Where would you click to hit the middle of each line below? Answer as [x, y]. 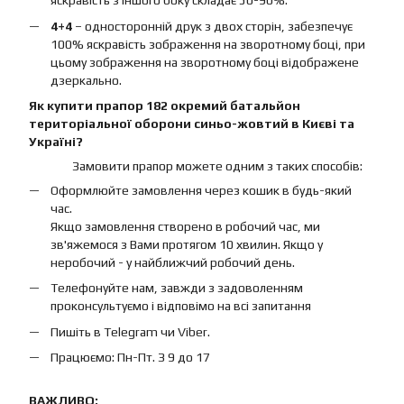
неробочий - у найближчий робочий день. [173, 262]
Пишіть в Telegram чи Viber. [130, 331]
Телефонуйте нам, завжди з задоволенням [177, 288]
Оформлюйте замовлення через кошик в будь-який [201, 190]
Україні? [56, 141]
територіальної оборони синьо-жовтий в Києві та [192, 123]
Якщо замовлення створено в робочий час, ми [185, 226]
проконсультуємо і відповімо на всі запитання [181, 306]
